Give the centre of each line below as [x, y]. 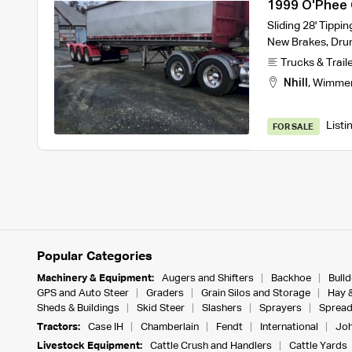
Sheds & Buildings [78, 308]
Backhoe [291, 278]
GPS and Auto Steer [82, 293]
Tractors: [58, 327]
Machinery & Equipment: [95, 278]
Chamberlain [169, 327]
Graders [165, 293]
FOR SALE [293, 127]
